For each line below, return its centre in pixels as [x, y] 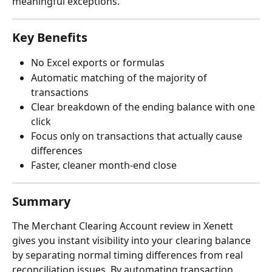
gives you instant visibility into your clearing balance [133, 241]
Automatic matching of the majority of [120, 77]
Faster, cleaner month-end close [104, 165]
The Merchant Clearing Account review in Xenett [124, 226]
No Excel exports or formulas [98, 63]
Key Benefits [50, 38]
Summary [41, 202]
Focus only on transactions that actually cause [138, 136]
